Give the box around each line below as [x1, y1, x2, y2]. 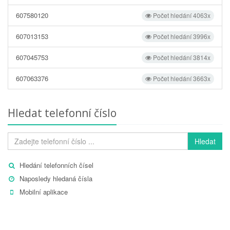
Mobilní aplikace [20, 186, 68, 197]
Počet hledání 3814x [151, 52, 210, 62]
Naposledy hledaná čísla [20, 173, 92, 183]
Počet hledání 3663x [151, 73, 210, 83]
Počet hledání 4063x [151, 10, 210, 20]
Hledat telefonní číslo [8, 105, 117, 120]
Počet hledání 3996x [151, 31, 210, 41]
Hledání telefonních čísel [20, 160, 93, 170]
